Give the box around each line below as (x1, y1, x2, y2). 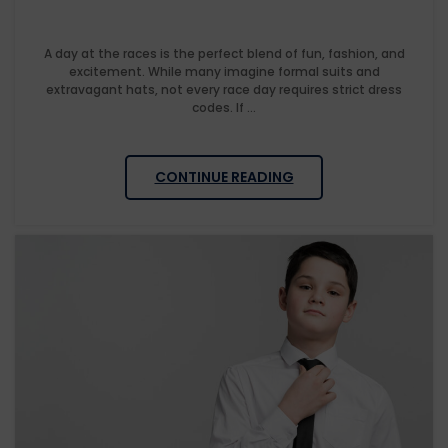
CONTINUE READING (154, 167, 294, 188)
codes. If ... (192, 99, 256, 117)
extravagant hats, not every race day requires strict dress (46, 81, 402, 99)
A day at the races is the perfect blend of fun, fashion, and (43, 45, 405, 63)
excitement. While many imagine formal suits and (68, 63, 380, 81)
